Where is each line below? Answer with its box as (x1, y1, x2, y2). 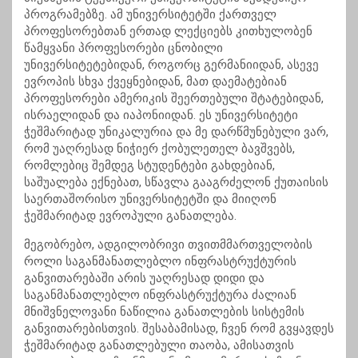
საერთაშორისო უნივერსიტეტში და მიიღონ (24, 192, 276, 207)
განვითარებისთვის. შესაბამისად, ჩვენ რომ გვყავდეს (24, 321, 334, 336)
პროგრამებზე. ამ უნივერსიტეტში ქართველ (24, 7, 276, 22)
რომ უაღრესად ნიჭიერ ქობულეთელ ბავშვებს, (24, 141, 295, 157)
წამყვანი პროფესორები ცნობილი (24, 41, 223, 56)
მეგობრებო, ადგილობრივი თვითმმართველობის (24, 237, 312, 253)
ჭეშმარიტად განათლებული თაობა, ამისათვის (24, 338, 294, 353)
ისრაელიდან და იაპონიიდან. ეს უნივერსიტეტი (24, 108, 298, 123)
